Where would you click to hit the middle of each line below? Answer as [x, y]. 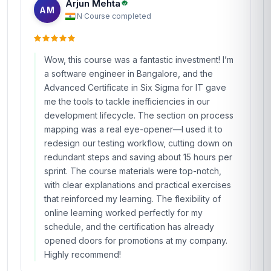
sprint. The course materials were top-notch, [133, 171]
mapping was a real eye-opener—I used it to [133, 129]
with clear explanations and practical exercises [138, 185]
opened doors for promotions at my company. [136, 240]
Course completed [118, 16]
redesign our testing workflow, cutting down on [138, 143]
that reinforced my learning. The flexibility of [132, 199]
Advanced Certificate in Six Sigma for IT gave [135, 87]
